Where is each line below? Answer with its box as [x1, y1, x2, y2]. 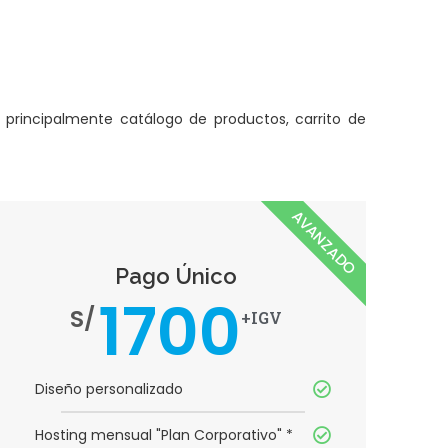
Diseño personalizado [35, 379, 183, 400]
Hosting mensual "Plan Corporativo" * [35, 425, 293, 446]
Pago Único [115, 263, 237, 290]
